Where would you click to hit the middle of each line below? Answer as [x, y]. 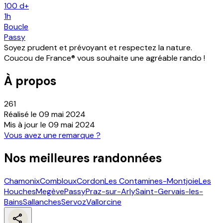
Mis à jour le [26, 125]
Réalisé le [21, 114]
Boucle [16, 27]
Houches [20, 191]
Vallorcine [104, 202]
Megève [50, 191]
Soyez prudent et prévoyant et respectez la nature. [98, 48]
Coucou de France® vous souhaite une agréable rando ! [105, 58]
